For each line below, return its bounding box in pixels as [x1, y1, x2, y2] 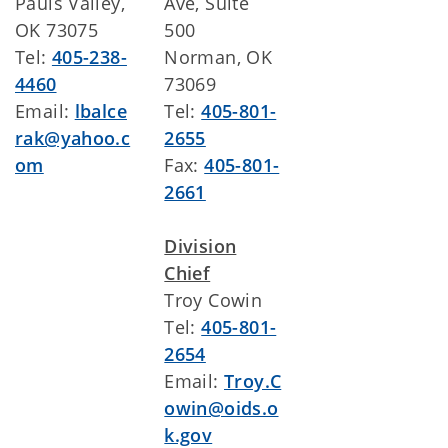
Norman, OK [164, 45, 273, 69]
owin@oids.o [164, 396, 279, 420]
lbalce [74, 99, 127, 123]
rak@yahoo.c [15, 126, 131, 150]
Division [164, 234, 237, 258]
